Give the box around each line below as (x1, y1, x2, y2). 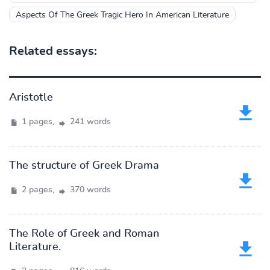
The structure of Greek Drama (9, 160, 159, 171)
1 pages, (19, 118, 57, 126)
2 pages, (19, 186, 57, 194)
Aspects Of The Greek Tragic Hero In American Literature (16, 11, 229, 19)
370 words (67, 186, 111, 194)
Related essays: (9, 45, 97, 57)
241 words (67, 118, 111, 126)
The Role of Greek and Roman (9, 228, 159, 239)
